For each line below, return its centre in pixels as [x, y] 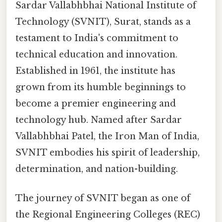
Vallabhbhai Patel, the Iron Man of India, [107, 137]
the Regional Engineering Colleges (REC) [108, 215]
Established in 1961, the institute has [95, 71]
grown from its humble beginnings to [101, 87]
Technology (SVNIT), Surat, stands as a [103, 22]
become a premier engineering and [96, 104]
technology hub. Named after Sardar [99, 120]
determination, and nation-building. [97, 169]
